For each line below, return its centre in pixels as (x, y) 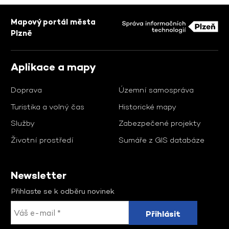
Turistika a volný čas (48, 106)
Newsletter (39, 176)
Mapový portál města (53, 21)
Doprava (26, 90)
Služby (23, 123)
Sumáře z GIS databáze (161, 140)
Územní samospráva (156, 90)
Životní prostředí (42, 140)
